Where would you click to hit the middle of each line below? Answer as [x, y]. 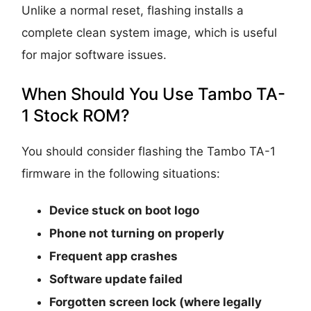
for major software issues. [94, 54]
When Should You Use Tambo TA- [154, 94]
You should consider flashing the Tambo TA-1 [149, 151]
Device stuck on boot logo [125, 210]
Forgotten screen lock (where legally [156, 302]
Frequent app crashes [114, 256]
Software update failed [116, 279]
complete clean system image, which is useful [150, 32]
